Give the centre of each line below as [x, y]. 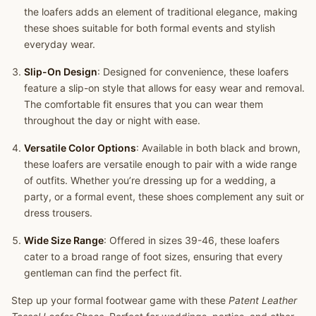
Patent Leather [263, 300]
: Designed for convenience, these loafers [193, 71]
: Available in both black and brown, [218, 147]
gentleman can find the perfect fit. [103, 272]
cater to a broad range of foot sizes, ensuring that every [153, 256]
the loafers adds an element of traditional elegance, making [160, 11]
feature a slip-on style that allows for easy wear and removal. [164, 87]
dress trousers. [58, 212]
